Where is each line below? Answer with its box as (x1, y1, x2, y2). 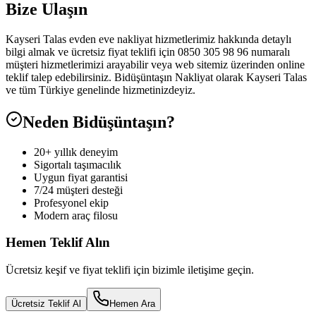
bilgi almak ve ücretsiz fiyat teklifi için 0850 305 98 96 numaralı (6, 45, 290, 58)
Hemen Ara (109, 298, 155, 309)
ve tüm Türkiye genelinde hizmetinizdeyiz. (6, 83, 195, 96)
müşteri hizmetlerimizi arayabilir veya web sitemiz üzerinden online (6, 58, 305, 71)
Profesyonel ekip (34, 196, 109, 209)
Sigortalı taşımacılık (34, 158, 121, 171)
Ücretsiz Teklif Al (11, 298, 81, 309)
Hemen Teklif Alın (6, 235, 110, 250)
